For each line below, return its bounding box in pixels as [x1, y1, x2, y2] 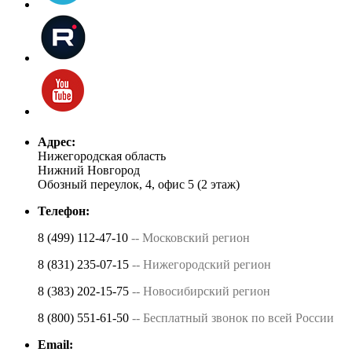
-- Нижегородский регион [132, 257, 271, 271]
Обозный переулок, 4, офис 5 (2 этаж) [38, 177, 240, 191]
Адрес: [38, 134, 75, 148]
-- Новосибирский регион [132, 284, 270, 298]
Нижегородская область [38, 148, 166, 163]
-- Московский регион [131, 230, 250, 244]
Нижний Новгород [38, 163, 140, 177]
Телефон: [38, 203, 90, 218]
